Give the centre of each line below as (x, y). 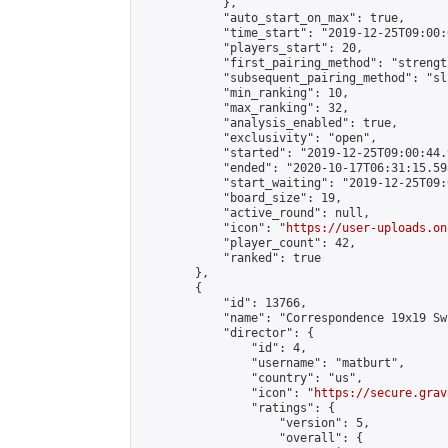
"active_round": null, (254, 213)
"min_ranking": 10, (244, 93)
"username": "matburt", (272, 363)
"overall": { (251, 438)
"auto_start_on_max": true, (272, 18)
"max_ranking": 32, (244, 108)
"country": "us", (251, 378)
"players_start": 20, (251, 48)
